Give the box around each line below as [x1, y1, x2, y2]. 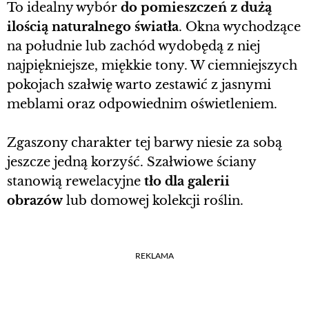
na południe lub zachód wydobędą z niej [7, 38, 260, 54]
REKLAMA [135, 250, 174, 261]
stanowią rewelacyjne [7, 173, 141, 189]
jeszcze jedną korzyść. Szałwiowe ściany [7, 154, 256, 170]
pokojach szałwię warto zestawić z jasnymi [7, 77, 271, 92]
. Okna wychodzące [179, 19, 301, 34]
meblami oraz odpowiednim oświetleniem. [7, 96, 277, 112]
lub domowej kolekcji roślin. [63, 192, 243, 208]
